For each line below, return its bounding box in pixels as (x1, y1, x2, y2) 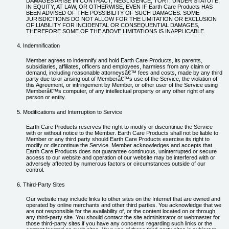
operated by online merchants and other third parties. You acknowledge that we (26, 202, 221, 209)
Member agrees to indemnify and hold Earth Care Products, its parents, (26, 57, 202, 64)
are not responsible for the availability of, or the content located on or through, (26, 208, 217, 215)
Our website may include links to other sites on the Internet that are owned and (26, 196, 220, 202)
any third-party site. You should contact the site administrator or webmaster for (26, 214, 220, 221)
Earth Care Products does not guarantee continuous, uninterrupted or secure (26, 148, 217, 154)
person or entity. (26, 94, 66, 101)
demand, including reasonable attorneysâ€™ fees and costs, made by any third (26, 70, 222, 76)
